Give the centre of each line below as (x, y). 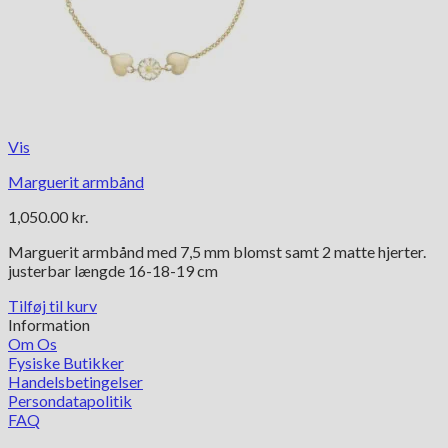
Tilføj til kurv (52, 306)
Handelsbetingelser (75, 382)
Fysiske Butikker (66, 363)
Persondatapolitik (70, 401)
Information (49, 325)
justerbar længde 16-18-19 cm (113, 271)
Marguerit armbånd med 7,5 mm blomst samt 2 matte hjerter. (217, 252)
